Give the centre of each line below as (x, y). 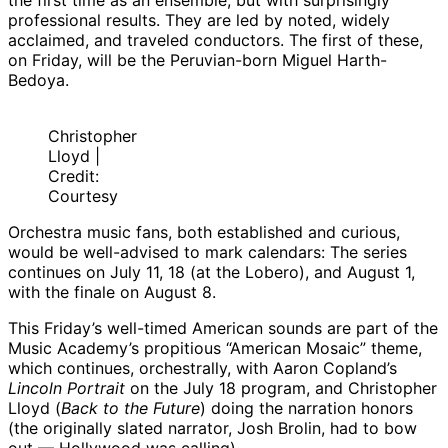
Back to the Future (130, 408)
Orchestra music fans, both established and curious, (204, 232)
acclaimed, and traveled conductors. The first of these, (215, 40)
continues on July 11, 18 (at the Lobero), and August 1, (211, 272)
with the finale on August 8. (112, 292)
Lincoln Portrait (66, 388)
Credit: (73, 176)
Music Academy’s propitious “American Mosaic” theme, (215, 348)
